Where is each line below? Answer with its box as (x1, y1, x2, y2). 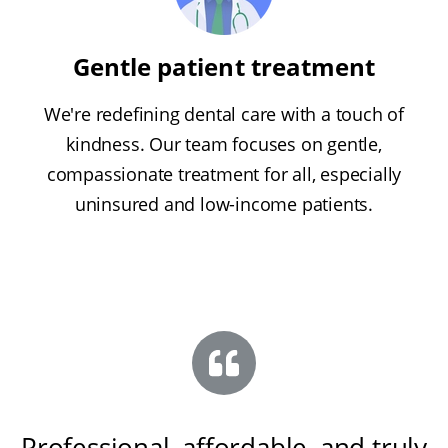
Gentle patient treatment (72, 49, 376, 83)
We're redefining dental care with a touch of (43, 101, 405, 126)
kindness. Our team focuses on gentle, (66, 131, 382, 156)
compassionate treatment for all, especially (46, 161, 402, 186)
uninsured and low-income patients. (74, 191, 374, 216)
